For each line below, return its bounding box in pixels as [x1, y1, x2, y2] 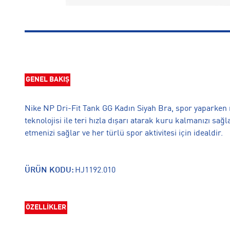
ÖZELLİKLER [26, 204, 66, 212]
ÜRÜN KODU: [25, 166, 74, 175]
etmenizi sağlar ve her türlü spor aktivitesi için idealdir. [25, 129, 223, 138]
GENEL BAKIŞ [26, 76, 69, 84]
